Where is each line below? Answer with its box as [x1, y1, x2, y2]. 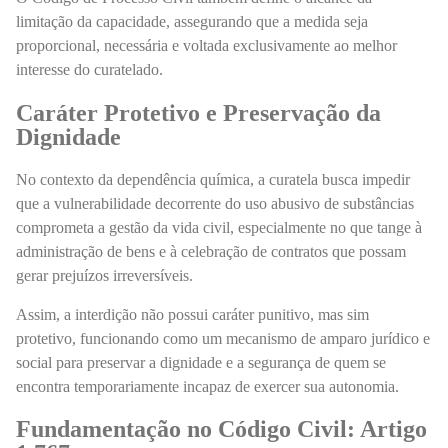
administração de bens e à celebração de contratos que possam [16, 242, 406, 260]
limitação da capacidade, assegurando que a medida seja [16, 13, 368, 31]
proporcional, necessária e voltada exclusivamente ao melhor [16, 37, 397, 55]
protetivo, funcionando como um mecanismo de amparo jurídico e [16, 329, 430, 347]
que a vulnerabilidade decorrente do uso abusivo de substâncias [16, 194, 414, 212]
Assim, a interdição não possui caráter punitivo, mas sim [16, 305, 369, 323]
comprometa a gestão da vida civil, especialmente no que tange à [16, 218, 422, 236]
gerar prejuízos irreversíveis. [16, 266, 197, 284]
